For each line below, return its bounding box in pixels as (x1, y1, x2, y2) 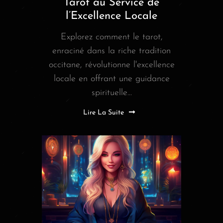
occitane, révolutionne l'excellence (48, 60, 175, 70)
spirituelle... (91, 88, 132, 98)
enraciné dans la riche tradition (52, 46, 171, 56)
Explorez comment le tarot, (60, 32, 163, 42)
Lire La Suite (83, 109, 124, 117)
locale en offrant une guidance (53, 74, 170, 84)
